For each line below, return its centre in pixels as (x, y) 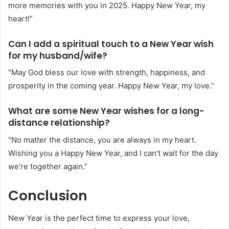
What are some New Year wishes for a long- (106, 111)
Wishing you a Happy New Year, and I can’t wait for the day (113, 153)
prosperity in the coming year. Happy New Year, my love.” (111, 86)
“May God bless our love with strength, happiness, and (107, 73)
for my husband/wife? (58, 55)
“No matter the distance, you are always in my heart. (102, 140)
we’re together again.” (48, 166)
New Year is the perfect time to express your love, (99, 218)
